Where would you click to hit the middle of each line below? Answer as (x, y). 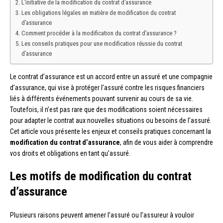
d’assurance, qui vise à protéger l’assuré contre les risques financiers (107, 88)
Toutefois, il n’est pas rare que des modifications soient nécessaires (106, 110)
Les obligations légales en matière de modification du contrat (98, 13)
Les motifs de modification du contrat (101, 176)
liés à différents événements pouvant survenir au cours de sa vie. (102, 99)
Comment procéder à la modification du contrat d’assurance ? (99, 33)
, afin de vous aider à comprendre (167, 143)
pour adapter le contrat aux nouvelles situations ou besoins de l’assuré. (111, 121)
